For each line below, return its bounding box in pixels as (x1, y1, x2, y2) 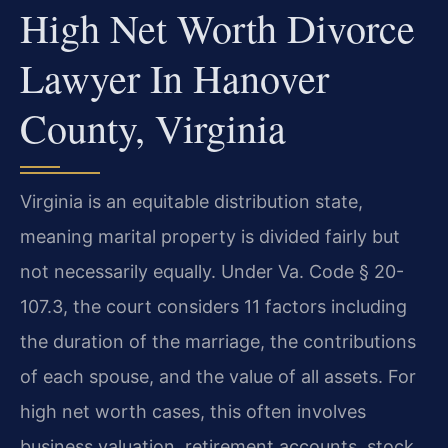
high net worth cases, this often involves (20, 401, 366, 423)
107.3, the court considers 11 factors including (20, 296, 407, 318)
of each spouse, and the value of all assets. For (20, 366, 416, 388)
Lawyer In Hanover (20, 51, 329, 105)
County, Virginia (20, 101, 286, 155)
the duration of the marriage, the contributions (20, 331, 416, 353)
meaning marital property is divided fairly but (20, 226, 400, 248)
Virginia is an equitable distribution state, (20, 191, 363, 213)
